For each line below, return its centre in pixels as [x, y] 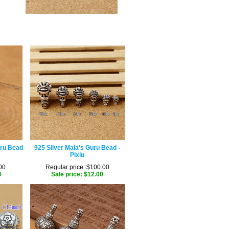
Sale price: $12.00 [77, 174]
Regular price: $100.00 [77, 167]
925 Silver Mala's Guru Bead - [77, 148]
